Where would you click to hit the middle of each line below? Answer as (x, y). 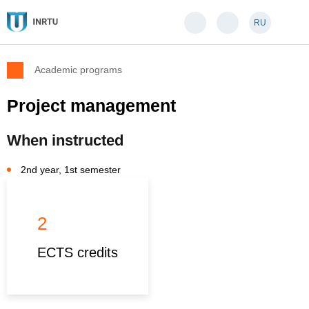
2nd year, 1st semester (71, 170)
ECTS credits (78, 252)
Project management (91, 106)
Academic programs (78, 70)
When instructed (65, 140)
